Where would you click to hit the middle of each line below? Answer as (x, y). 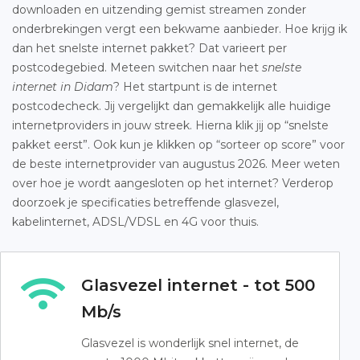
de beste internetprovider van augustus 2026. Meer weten (176, 164)
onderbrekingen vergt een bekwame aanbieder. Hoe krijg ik (180, 29)
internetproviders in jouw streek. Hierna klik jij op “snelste (170, 125)
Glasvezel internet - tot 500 (198, 285)
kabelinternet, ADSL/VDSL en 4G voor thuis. (135, 222)
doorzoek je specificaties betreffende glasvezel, (145, 202)
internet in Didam (63, 87)
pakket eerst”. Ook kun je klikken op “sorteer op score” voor (178, 145)
